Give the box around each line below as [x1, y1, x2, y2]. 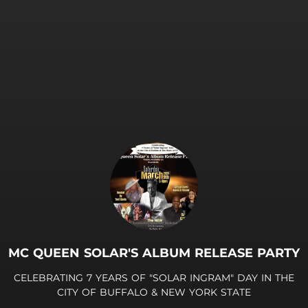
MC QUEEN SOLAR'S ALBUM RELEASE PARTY [8, 245, 300, 261]
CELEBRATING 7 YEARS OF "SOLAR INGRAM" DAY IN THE [14, 271, 294, 284]
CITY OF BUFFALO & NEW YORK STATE [57, 285, 251, 298]
